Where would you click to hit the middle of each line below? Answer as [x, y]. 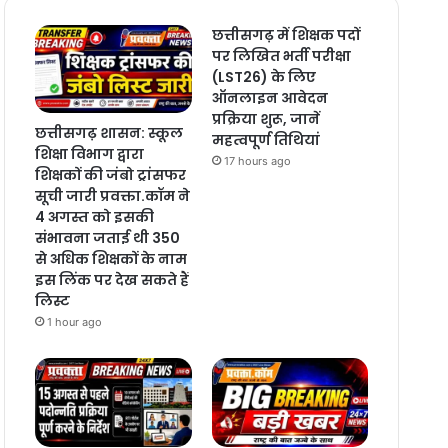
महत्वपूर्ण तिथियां [265, 139]
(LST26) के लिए [263, 76]
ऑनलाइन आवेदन [269, 97]
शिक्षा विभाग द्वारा [89, 154]
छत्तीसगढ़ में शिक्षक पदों [285, 34]
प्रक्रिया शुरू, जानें [265, 118]
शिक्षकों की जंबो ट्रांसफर [110, 175]
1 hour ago [74, 322]
